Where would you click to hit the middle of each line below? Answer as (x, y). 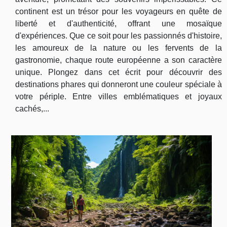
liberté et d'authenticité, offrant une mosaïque (119, 23)
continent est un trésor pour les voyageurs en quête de (119, 11)
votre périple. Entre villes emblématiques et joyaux (119, 96)
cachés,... (32, 108)
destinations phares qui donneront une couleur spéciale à (119, 84)
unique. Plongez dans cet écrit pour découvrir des (119, 72)
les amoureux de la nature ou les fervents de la (119, 48)
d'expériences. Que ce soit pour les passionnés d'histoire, (119, 35)
